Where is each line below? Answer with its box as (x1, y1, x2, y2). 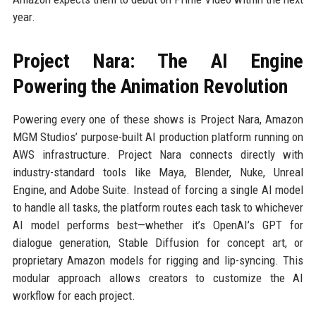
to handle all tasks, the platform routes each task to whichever (12, 200, 304, 214)
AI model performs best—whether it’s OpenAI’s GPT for (12, 217, 304, 232)
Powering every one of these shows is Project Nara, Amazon (12, 111, 304, 126)
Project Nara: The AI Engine (12, 49, 304, 73)
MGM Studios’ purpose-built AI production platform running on (12, 129, 304, 144)
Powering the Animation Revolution (12, 74, 288, 98)
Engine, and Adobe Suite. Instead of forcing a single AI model (12, 182, 304, 197)
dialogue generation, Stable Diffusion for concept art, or (12, 235, 304, 250)
